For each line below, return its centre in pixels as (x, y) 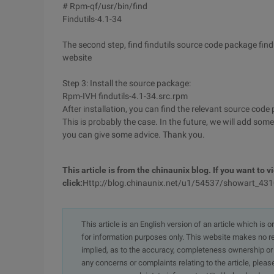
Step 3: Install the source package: (127, 83)
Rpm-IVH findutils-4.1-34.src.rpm (125, 96)
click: (72, 183)
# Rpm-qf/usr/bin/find (105, 6)
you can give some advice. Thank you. (134, 135)
